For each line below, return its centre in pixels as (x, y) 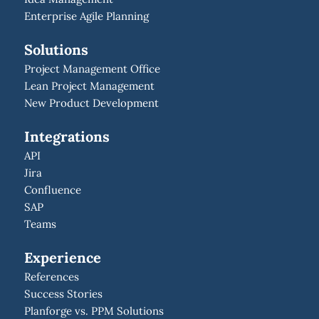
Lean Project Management (89, 86)
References (51, 277)
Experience (62, 258)
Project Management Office (92, 69)
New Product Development (91, 103)
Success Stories (63, 294)
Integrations (67, 137)
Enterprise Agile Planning (86, 16)
